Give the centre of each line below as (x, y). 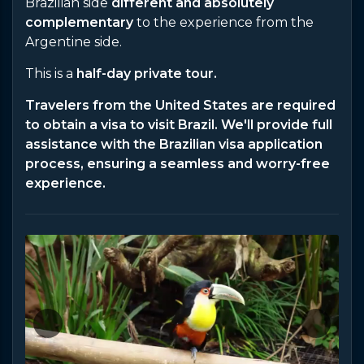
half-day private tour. (145, 74)
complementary (79, 23)
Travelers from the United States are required (180, 106)
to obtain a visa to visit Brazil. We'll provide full (179, 125)
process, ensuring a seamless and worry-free (178, 164)
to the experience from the (223, 23)
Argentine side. (74, 42)
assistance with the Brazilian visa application (174, 145)
